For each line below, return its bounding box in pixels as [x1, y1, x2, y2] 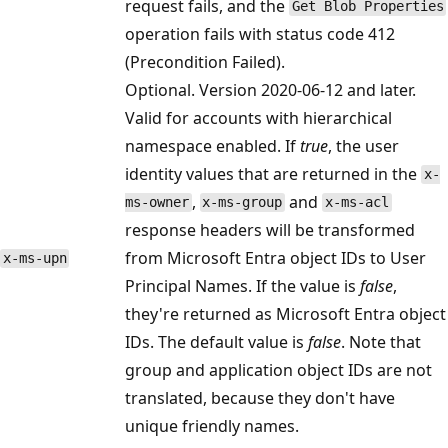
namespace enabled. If [125, 134, 300, 157]
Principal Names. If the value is [125, 274, 360, 297]
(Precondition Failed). [125, 50, 285, 73]
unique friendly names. [125, 414, 299, 437]
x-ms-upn [2, 250, 67, 267]
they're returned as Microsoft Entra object [125, 302, 446, 325]
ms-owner [125, 194, 189, 211]
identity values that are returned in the [125, 162, 421, 185]
